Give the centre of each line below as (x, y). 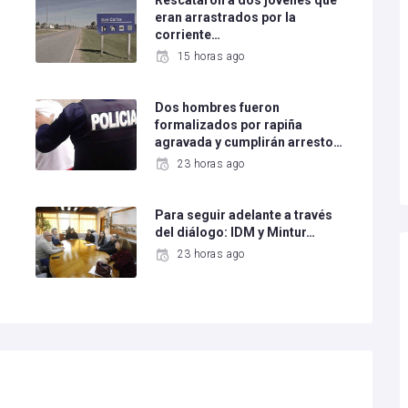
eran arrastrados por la (226, 18)
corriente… (188, 35)
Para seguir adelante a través (244, 215)
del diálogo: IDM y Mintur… (235, 233)
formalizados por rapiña (229, 125)
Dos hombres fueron (218, 108)
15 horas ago (211, 57)
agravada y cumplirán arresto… (249, 143)
